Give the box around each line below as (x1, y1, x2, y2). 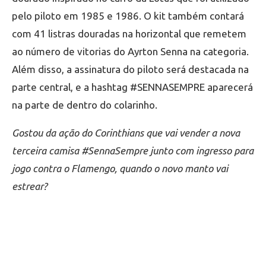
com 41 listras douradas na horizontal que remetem (12, 27, 246, 39)
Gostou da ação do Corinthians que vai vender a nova (12, 126, 240, 138)
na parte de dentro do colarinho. (12, 99, 157, 110)
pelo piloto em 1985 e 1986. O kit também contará (12, 9, 244, 21)
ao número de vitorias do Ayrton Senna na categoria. (12, 45, 249, 57)
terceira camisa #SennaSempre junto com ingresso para (12, 144, 254, 156)
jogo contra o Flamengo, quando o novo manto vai (12, 162, 228, 174)
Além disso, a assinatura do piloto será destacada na (12, 63, 249, 75)
